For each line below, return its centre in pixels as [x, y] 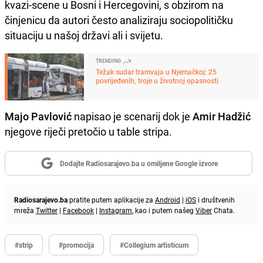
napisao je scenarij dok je [132, 117]
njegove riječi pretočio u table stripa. [88, 132]
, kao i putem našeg [164, 210]
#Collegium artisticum [154, 245]
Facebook [78, 210]
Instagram [116, 210]
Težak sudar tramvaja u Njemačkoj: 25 [156, 72]
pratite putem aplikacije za [111, 200]
